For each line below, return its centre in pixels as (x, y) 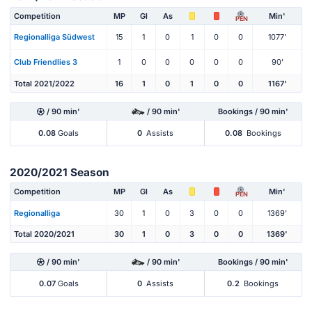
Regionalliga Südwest (54, 37)
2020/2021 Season (60, 172)
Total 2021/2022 (44, 83)
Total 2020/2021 (44, 234)
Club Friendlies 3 (46, 62)
